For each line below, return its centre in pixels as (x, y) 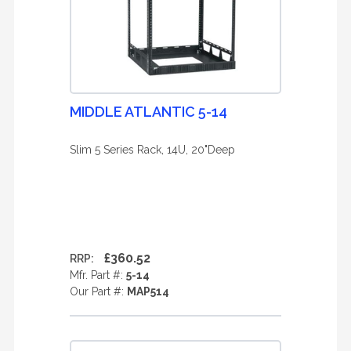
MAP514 (148, 291)
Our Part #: (98, 291)
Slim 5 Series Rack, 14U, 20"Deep (152, 150)
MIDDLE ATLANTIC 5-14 (148, 112)
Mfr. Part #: (98, 275)
